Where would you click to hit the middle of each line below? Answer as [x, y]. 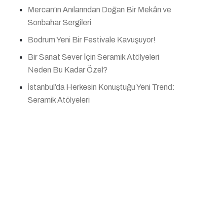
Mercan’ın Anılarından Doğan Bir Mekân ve [99, 10]
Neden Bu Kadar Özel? [68, 70]
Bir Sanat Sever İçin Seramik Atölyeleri [93, 57]
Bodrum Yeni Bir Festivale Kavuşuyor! [92, 40]
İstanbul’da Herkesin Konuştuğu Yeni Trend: [101, 87]
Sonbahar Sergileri [59, 22]
